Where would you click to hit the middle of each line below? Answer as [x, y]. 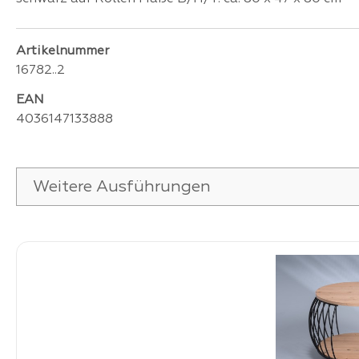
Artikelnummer [63, 51]
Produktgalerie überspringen [105, 231]
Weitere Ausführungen [122, 187]
